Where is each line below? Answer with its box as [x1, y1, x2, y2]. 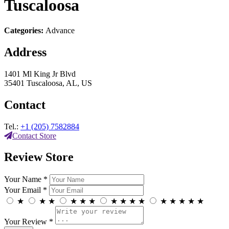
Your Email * [4, 186, 47, 195]
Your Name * [4, 175, 48, 184]
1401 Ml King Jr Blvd [4, 69, 76, 78]
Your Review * [4, 217, 53, 226]
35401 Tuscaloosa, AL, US [4, 78, 92, 87]
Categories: [4, 26, 45, 35]
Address [4, 45, 47, 59]
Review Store [4, 150, 74, 164]
